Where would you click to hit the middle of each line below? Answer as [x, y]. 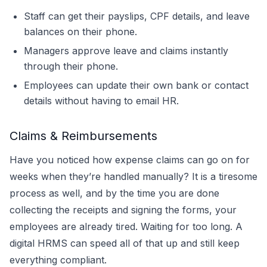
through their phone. [71, 66]
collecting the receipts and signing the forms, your [123, 210]
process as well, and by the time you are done [114, 193]
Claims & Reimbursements [83, 136]
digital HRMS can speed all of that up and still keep [125, 243]
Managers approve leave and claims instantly [126, 51]
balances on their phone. [80, 32]
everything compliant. [58, 260]
